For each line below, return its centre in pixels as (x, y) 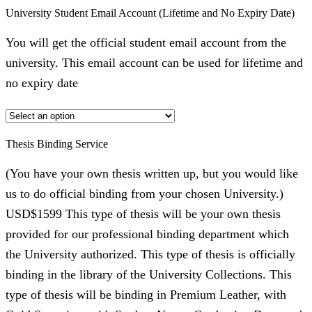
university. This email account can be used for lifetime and (154, 62)
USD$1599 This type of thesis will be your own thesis (143, 213)
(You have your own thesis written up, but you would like (152, 173)
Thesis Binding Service (57, 144)
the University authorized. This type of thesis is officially (150, 254)
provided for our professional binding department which (147, 234)
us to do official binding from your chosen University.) (145, 193)
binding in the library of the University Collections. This (149, 274)
